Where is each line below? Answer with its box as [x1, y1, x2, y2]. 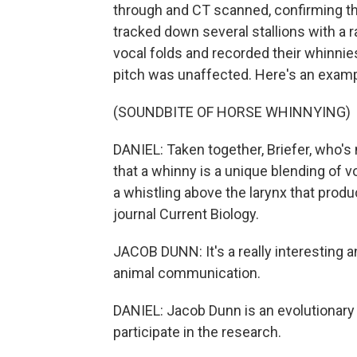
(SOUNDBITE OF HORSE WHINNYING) [113, 104, 351, 120]
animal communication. [113, 265, 261, 281]
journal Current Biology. [113, 206, 259, 222]
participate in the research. [113, 324, 281, 340]
